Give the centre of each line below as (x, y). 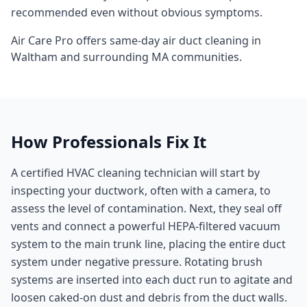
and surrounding (105, 57)
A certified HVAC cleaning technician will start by (135, 173)
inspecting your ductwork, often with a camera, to (141, 191)
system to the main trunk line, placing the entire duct (148, 244)
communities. (205, 57)
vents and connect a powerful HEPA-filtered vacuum (146, 226)
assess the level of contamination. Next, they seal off (146, 208)
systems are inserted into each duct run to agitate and (152, 280)
